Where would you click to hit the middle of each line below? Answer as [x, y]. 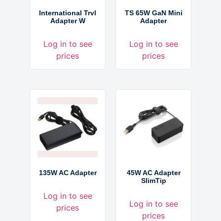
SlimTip [153, 180]
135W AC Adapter [68, 172]
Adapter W [68, 20]
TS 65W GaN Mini [153, 13]
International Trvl [68, 13]
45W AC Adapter [153, 172]
